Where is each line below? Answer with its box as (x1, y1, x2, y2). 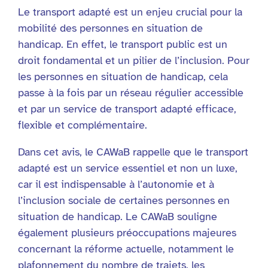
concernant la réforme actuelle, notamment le (18, 242, 234, 256)
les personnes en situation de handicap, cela (18, 70, 228, 84)
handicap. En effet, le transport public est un (18, 38, 227, 51)
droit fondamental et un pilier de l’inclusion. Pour (18, 54, 249, 68)
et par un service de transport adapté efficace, (18, 102, 236, 116)
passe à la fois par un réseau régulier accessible (18, 86, 243, 100)
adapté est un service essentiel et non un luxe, (18, 162, 237, 175)
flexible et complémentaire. (18, 118, 147, 132)
